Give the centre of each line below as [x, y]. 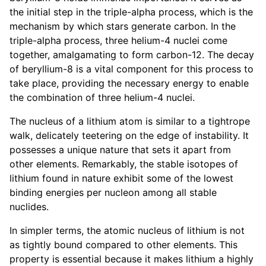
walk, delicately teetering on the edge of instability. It [129, 136]
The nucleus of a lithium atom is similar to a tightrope [130, 121]
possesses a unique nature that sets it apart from [120, 150]
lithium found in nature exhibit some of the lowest [121, 178]
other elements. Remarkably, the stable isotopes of [124, 164]
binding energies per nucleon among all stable [113, 193]
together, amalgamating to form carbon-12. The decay [132, 55]
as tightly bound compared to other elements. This [123, 245]
